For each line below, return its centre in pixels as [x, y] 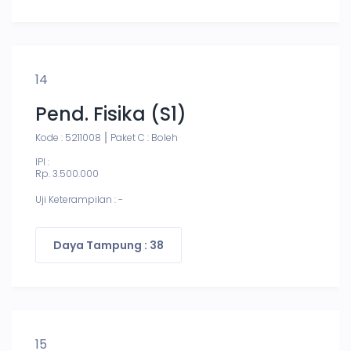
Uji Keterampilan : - [79, 199]
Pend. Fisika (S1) [111, 114]
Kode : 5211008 [68, 138]
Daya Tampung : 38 [109, 245]
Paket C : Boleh [144, 138]
